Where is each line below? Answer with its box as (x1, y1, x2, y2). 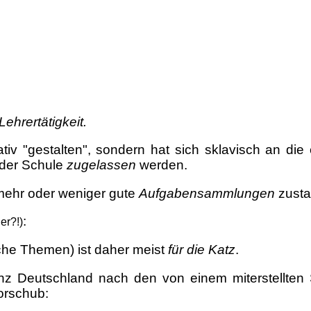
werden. (136, 158, 187, 173)
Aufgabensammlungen (139, 185, 275, 201)
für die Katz (168, 242, 235, 258)
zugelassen (67, 158, 136, 173)
